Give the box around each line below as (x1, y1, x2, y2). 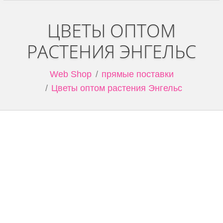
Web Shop (49, 69, 92, 79)
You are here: (3, 69, 57, 79)
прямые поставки (101, 69, 174, 79)
